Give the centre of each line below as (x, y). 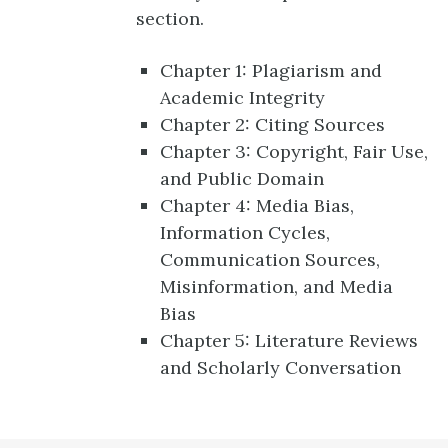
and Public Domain (242, 179)
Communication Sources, (270, 260)
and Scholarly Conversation (280, 368)
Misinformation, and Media (276, 287)
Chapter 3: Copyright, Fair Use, (294, 152)
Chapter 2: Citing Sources (272, 125)
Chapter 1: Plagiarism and (271, 71)
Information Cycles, (245, 233)
